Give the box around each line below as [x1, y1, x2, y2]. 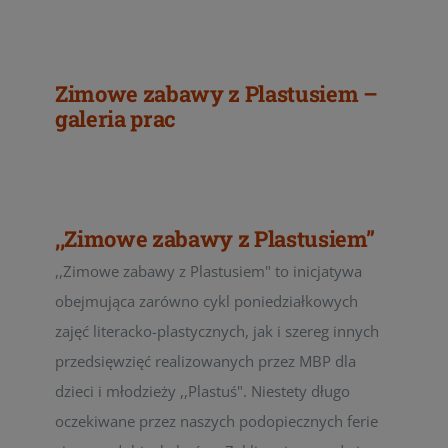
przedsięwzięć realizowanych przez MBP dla [55, 351, 356, 371]
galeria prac [55, 104, 177, 133]
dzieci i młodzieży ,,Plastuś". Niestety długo [55, 381, 350, 401]
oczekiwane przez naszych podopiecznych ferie [55, 411, 378, 431]
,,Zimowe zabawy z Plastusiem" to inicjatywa [55, 261, 362, 281]
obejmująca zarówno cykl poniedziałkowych [55, 291, 358, 311]
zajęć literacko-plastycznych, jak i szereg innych [55, 321, 379, 341]
